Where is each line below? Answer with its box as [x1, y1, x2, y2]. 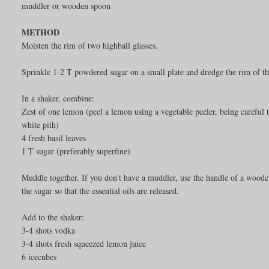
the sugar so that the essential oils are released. [22, 184, 180, 196]
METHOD [22, 25, 60, 38]
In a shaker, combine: [22, 92, 95, 104]
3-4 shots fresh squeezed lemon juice [22, 237, 147, 249]
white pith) [22, 118, 59, 130]
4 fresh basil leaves [22, 131, 86, 144]
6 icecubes [22, 250, 57, 262]
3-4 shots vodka [22, 224, 76, 236]
